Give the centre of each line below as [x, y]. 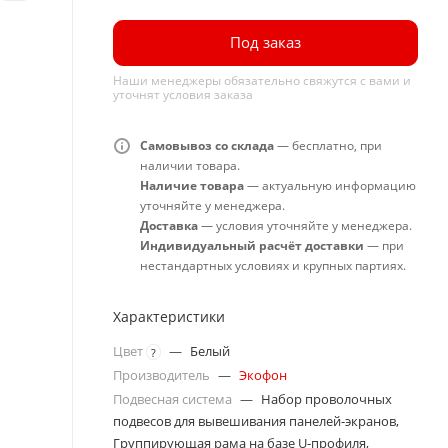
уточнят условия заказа [183, 94]
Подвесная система [174, 399]
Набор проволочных [326, 399]
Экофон [263, 375]
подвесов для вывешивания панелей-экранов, [256, 421]
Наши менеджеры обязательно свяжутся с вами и [262, 80]
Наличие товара [192, 185]
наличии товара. [190, 165]
